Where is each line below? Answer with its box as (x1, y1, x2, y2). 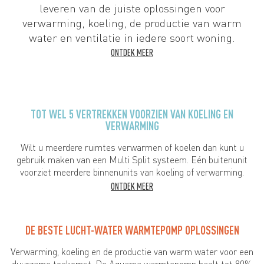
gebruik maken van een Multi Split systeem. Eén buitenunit (16, 154, 247, 166)
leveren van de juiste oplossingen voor (39, 1, 225, 15)
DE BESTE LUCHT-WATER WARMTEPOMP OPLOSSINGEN (25, 223, 239, 237)
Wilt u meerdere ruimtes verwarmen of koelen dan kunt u (20, 141, 244, 154)
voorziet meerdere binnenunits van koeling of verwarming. (20, 166, 244, 179)
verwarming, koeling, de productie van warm (22, 16, 242, 30)
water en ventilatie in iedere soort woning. (29, 31, 235, 45)
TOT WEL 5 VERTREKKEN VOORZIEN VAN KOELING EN (31, 107, 233, 121)
